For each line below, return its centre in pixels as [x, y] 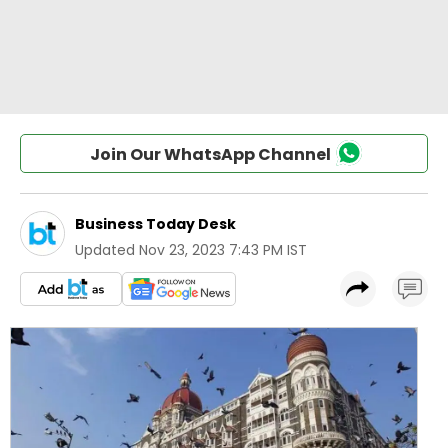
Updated [105, 250]
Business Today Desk [155, 224]
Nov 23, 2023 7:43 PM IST [223, 250]
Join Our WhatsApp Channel [210, 154]
